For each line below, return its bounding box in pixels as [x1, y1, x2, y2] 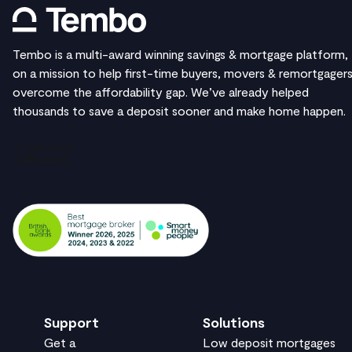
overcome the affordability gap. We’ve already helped [13, 84, 309, 100]
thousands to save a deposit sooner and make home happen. [13, 103, 346, 119]
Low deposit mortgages [202, 335, 335, 350]
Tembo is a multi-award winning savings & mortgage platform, [13, 46, 348, 62]
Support [44, 313, 99, 332]
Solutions [202, 313, 265, 332]
